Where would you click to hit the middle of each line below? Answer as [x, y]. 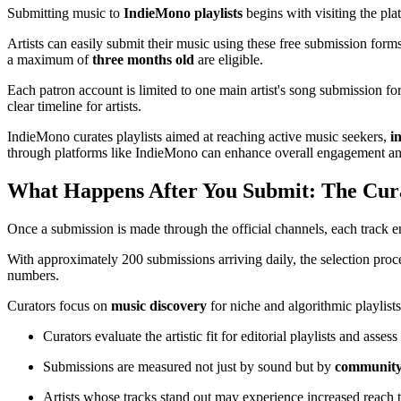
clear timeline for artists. [74, 107]
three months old [143, 60]
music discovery [159, 306]
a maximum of [50, 60]
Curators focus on [59, 306]
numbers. [33, 276]
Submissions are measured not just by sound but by [189, 367]
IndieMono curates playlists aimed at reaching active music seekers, [199, 137]
